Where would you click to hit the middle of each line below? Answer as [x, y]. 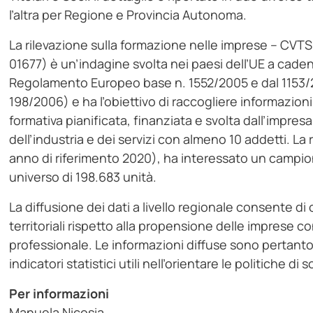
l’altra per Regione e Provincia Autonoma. [128, 15]
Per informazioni [59, 294]
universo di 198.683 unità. [83, 177]
